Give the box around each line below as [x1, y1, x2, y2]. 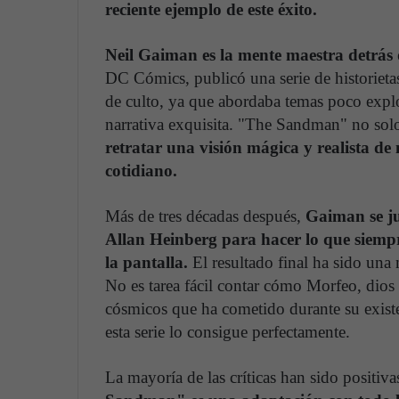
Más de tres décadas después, [105, 207, 305, 226]
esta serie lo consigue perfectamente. [105, 322, 350, 342]
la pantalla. [105, 253, 192, 273]
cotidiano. [105, 161, 177, 181]
